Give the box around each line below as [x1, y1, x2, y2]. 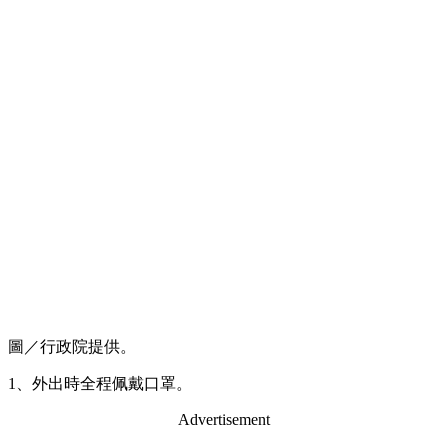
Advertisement [178, 410, 270, 428]
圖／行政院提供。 [8, 337, 136, 355]
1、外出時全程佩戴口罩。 [8, 374, 192, 392]
